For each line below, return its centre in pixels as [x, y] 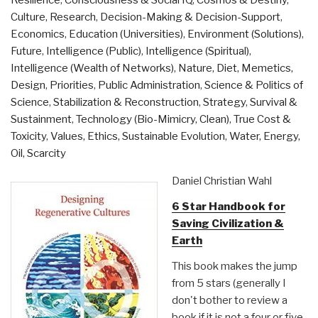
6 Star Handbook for [228, 207]
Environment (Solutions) [245, 34]
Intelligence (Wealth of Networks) [92, 68]
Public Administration [149, 85]
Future [26, 51]
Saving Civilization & [227, 224]
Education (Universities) [126, 34]
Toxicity [28, 136]
